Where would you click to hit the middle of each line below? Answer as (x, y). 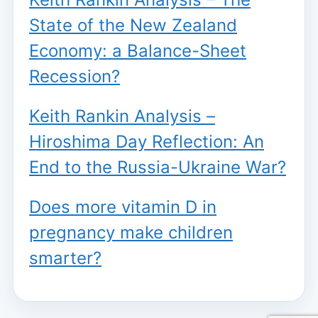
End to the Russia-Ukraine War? (158, 168)
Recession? (75, 77)
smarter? (65, 258)
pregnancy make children (131, 233)
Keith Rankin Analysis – (122, 116)
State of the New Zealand (133, 26)
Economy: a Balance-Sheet (138, 51)
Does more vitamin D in (123, 207)
